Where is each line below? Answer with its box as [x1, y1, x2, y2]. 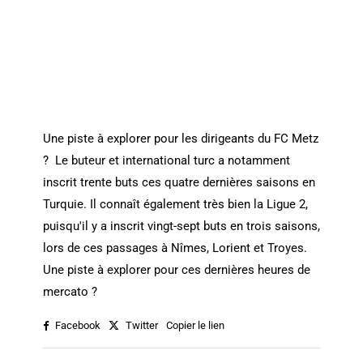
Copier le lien [165, 319, 224, 332]
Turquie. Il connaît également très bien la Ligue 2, [42, 196, 308, 211]
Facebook [52, 318, 100, 331]
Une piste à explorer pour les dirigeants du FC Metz [42, 130, 318, 146]
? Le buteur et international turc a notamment [42, 152, 290, 168]
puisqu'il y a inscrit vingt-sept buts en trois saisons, [42, 218, 320, 233]
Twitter [122, 318, 158, 331]
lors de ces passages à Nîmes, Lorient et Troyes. [42, 240, 307, 255]
